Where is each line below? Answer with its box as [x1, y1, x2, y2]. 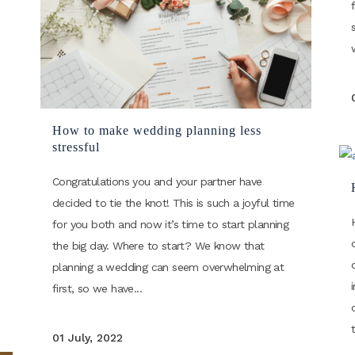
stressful [52, 140, 100, 155]
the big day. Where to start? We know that [52, 239, 265, 253]
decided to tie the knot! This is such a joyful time [52, 197, 295, 210]
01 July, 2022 [52, 331, 123, 345]
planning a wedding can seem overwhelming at [52, 261, 284, 274]
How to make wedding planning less [52, 124, 261, 138]
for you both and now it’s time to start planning [52, 218, 289, 231]
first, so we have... [52, 282, 143, 296]
